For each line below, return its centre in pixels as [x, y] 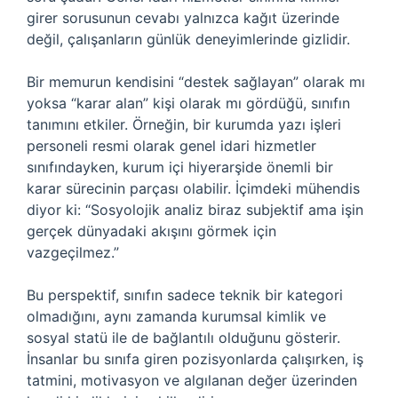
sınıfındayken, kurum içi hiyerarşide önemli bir [180, 167]
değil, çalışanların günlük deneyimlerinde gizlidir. [188, 39]
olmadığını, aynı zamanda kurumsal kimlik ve [176, 316]
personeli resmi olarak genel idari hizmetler [171, 146]
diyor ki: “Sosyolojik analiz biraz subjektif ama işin [195, 210]
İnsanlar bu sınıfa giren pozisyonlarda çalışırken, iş [195, 359]
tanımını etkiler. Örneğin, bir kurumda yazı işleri [184, 124]
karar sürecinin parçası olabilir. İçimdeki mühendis [193, 188]
